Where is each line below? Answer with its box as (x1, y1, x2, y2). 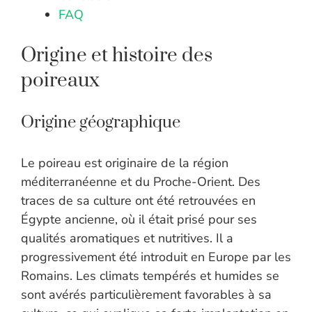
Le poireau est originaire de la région (21, 155, 228, 172)
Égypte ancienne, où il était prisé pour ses (21, 211, 257, 228)
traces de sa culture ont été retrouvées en (21, 192, 256, 210)
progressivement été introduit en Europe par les (21, 249, 291, 266)
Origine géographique (21, 112, 180, 134)
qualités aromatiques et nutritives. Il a (21, 230, 233, 247)
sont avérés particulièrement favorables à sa (21, 286, 272, 304)
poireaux (21, 68, 100, 93)
